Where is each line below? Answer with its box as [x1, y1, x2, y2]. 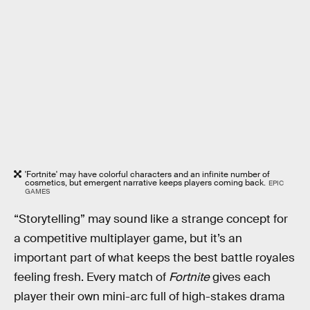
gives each [212, 270, 271, 285]
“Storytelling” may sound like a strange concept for [14, 212, 288, 227]
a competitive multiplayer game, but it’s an [14, 231, 242, 246]
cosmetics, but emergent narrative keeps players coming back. [25, 176, 266, 188]
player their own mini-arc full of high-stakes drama [14, 289, 285, 304]
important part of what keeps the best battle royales [14, 250, 295, 266]
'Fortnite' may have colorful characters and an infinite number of [25, 168, 270, 180]
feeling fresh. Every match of [14, 270, 169, 285]
